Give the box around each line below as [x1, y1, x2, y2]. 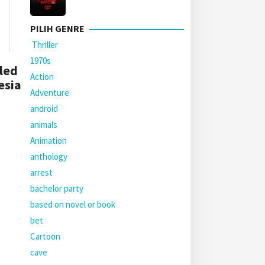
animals [30, 119, 57, 130]
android [30, 103, 58, 114]
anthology [30, 151, 67, 162]
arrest [30, 167, 53, 178]
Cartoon [30, 231, 60, 242]
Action [30, 71, 54, 82]
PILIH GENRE [30, 22, 85, 34]
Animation [30, 135, 67, 146]
